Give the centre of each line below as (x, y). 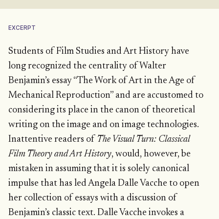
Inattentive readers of (52, 139)
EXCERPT (22, 28)
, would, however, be (151, 154)
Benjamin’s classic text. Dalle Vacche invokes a (96, 213)
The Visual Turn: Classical (143, 139)
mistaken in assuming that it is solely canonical (99, 169)
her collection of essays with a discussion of (92, 198)
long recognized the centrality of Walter (87, 66)
